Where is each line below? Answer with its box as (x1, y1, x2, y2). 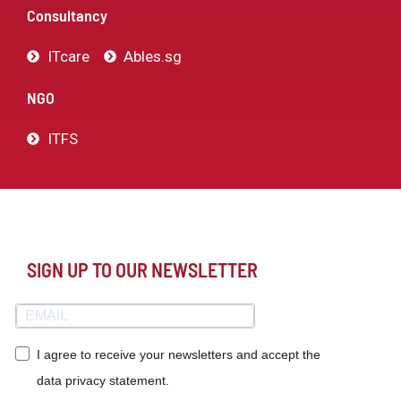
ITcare (47, 47, 90, 65)
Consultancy (27, 4, 107, 25)
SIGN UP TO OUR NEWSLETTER (27, 257, 258, 281)
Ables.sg (124, 47, 182, 65)
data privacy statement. (37, 373, 169, 388)
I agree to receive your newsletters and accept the (37, 347, 320, 363)
